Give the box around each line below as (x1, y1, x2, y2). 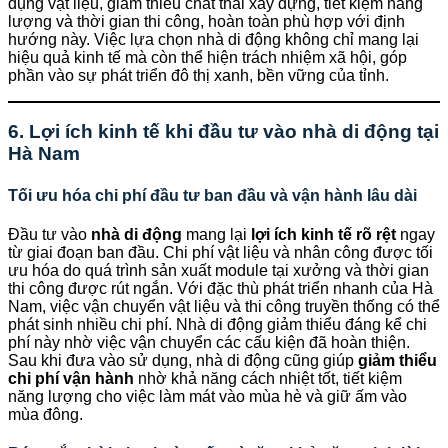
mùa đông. (8, 405, 83, 423)
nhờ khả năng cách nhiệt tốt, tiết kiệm (134, 369, 402, 387)
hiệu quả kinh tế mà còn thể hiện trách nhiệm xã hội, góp (8, 48, 407, 66)
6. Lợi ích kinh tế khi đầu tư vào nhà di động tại (8, 121, 439, 143)
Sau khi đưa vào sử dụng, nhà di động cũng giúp (8, 351, 358, 369)
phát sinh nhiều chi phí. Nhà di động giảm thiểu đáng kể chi (8, 315, 427, 333)
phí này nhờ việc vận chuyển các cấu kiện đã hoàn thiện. (8, 333, 410, 351)
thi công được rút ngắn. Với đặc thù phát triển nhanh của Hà (8, 279, 433, 297)
